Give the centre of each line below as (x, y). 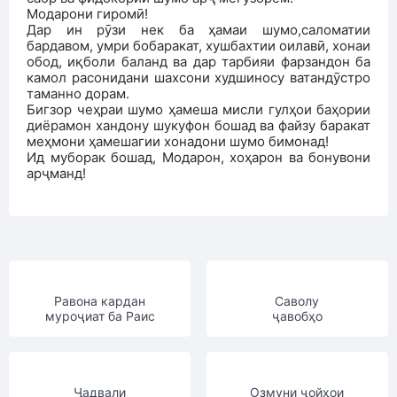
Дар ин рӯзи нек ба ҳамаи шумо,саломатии (198, 30)
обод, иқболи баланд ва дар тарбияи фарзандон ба (198, 62)
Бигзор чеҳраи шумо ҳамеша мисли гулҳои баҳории (198, 109)
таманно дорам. (78, 93)
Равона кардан (100, 301)
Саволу (297, 301)
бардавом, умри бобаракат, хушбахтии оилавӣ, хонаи (198, 46)
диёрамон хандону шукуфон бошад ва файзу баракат (198, 125)
